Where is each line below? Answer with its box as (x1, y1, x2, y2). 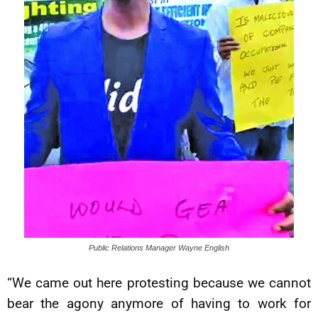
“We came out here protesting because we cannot (7, 275, 311, 292)
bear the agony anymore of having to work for (7, 295, 311, 312)
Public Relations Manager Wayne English (89, 243, 229, 253)
